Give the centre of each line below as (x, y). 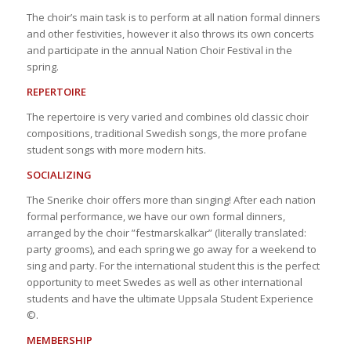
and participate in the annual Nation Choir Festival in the (159, 50)
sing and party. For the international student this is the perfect (173, 265)
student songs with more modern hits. (116, 149)
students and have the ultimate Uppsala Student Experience (170, 298)
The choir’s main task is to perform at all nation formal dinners (173, 17)
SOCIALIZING (59, 174)
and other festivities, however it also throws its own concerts (170, 33)
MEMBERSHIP (59, 340)
